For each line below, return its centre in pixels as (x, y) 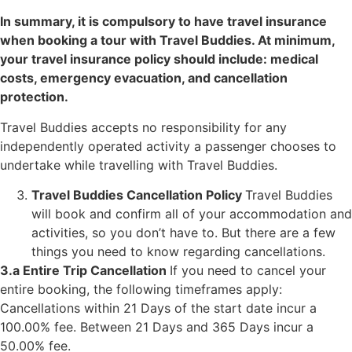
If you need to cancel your (248, 271)
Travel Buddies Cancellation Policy (138, 195)
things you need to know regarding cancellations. (178, 252)
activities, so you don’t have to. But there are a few (183, 233)
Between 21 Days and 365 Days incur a (197, 327)
